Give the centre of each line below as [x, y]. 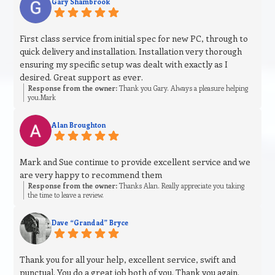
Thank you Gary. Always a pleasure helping [183, 88]
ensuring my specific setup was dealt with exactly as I [124, 64]
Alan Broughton [79, 125]
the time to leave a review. [66, 195]
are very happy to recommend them [91, 175]
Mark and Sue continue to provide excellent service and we [135, 162]
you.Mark [42, 98]
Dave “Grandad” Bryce [90, 223]
